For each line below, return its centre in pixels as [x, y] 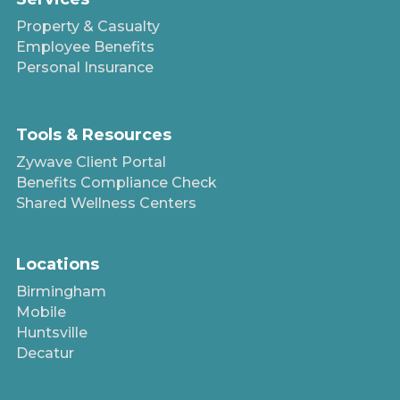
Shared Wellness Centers [106, 204]
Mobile [41, 312]
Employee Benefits [85, 47]
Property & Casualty [87, 27]
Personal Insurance [84, 68]
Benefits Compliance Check [116, 183]
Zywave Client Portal [91, 162]
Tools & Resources [93, 135]
